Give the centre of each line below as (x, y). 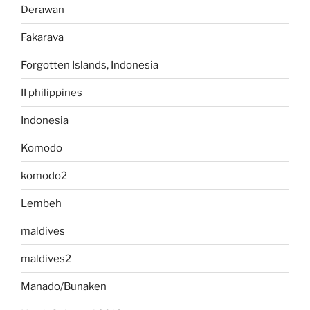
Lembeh (41, 203)
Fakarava (42, 37)
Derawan (43, 9)
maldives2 (46, 258)
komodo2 (44, 175)
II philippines (52, 92)
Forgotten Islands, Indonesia (90, 65)
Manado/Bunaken (64, 286)
